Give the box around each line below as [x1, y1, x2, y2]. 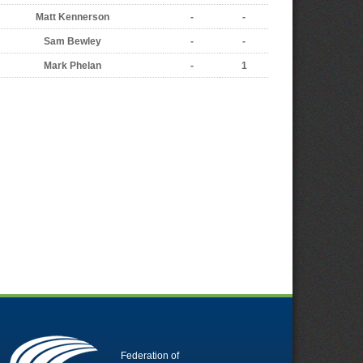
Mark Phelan [44, 60, 101, 71]
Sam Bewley [44, 36, 101, 47]
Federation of [121, 349, 179, 361]
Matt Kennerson [36, 11, 109, 23]
